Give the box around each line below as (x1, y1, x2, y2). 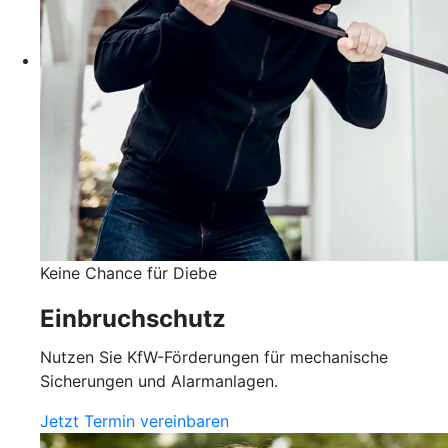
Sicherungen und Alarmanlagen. (40, 371, 278, 392)
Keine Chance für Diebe (40, 263, 217, 284)
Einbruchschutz (40, 304, 226, 334)
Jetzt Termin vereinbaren (40, 411, 229, 432)
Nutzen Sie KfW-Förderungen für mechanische (40, 347, 388, 368)
